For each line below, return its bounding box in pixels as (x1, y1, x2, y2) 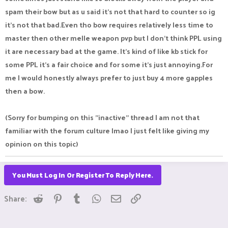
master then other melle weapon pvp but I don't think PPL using (5, 32, 222, 44)
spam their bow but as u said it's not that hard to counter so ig (5, 5, 215, 18)
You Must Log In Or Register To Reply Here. (12, 169, 153, 181)
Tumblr (83, 190, 110, 204)
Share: (4, 191, 27, 205)
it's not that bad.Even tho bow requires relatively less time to (5, 18, 213, 31)
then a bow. (5, 84, 45, 97)
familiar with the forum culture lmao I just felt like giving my (5, 124, 209, 137)
